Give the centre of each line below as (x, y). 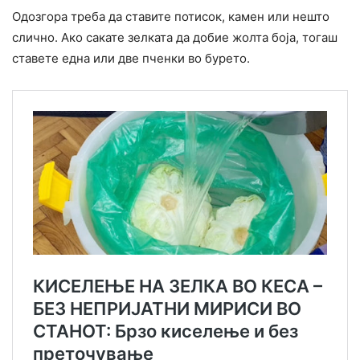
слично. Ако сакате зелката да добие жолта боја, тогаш (175, 37)
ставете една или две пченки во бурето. (131, 58)
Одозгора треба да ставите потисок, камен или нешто (171, 16)
